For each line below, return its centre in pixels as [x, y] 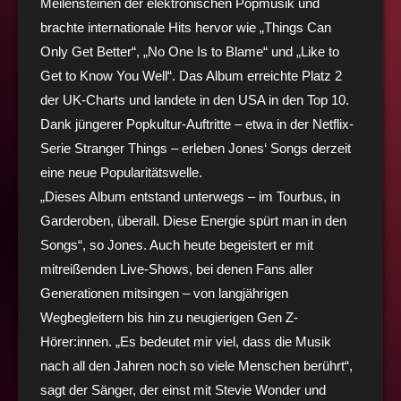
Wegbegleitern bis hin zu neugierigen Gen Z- [169, 317]
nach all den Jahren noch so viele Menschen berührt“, [196, 365]
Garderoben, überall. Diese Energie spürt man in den [193, 220]
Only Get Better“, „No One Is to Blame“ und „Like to [190, 51]
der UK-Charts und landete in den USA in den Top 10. [195, 99]
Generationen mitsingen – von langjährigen [164, 293]
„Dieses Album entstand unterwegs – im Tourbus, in [190, 196]
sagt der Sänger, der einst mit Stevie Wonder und [183, 389]
